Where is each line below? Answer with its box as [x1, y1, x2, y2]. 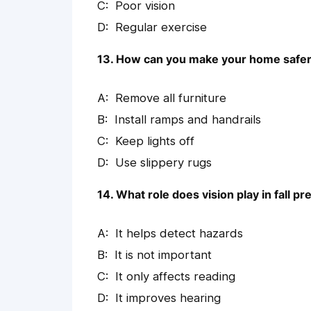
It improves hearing [115, 291, 221, 305]
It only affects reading [115, 269, 235, 284]
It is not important [115, 248, 212, 262]
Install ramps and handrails [115, 112, 261, 127]
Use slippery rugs [115, 155, 212, 170]
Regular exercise [115, 20, 207, 35]
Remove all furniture [115, 91, 226, 106]
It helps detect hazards [115, 226, 243, 241]
